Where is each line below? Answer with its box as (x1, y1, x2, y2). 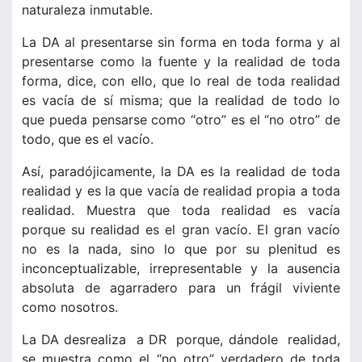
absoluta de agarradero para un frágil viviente (22, 279, 340, 296)
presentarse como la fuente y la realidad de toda (22, 53, 340, 69)
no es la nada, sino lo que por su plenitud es (22, 240, 340, 257)
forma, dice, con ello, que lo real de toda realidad (22, 72, 340, 89)
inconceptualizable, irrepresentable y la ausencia (22, 259, 340, 276)
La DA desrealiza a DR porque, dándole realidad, (22, 330, 340, 347)
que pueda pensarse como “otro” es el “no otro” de (22, 111, 340, 128)
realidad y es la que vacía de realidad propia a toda (22, 182, 340, 199)
